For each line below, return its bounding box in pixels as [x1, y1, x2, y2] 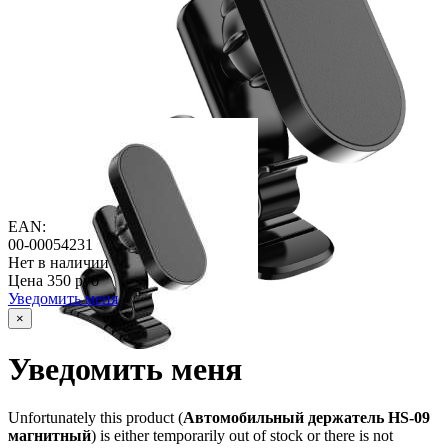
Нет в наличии [8, 254, 109, 272]
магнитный [8, 427, 91, 444]
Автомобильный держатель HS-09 [183, 409, 430, 426]
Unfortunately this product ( [8, 409, 183, 426]
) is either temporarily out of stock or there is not [91, 427, 393, 444]
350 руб [47, 272, 99, 290]
